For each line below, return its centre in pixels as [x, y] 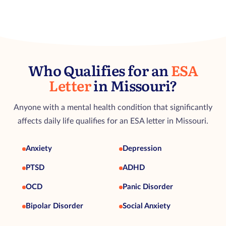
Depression [142, 149]
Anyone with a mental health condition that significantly [113, 107]
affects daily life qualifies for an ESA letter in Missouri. [113, 121]
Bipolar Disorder [54, 206]
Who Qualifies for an [99, 70]
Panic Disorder [148, 187]
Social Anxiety [147, 206]
